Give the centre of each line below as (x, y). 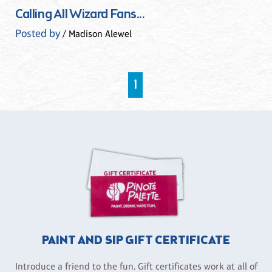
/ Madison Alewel (96, 34)
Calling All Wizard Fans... (80, 15)
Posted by (38, 34)
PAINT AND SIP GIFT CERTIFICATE (136, 241)
